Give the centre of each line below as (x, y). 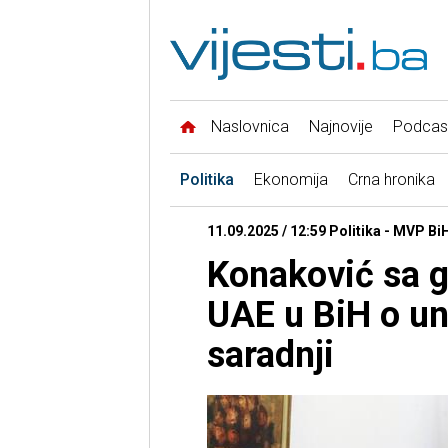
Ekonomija (290, 180)
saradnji (270, 355)
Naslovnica (249, 127)
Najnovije (340, 127)
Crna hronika (391, 180)
